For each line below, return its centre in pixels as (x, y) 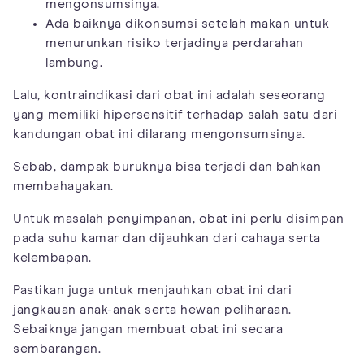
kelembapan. (52, 257)
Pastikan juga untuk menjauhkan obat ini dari (152, 290)
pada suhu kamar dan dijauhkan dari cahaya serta (167, 238)
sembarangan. (57, 348)
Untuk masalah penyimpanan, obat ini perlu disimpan (178, 218)
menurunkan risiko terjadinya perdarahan (175, 43)
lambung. (74, 62)
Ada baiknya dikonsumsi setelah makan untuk (187, 23)
